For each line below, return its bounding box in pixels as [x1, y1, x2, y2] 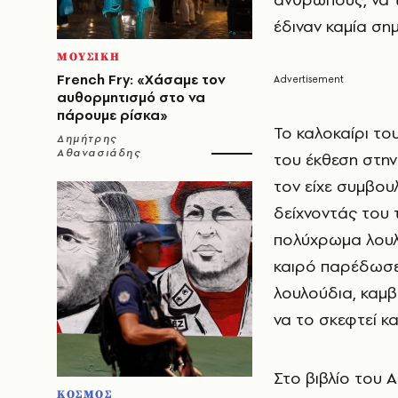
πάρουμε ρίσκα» [57, 106, 168, 124]
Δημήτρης [57, 131, 117, 146]
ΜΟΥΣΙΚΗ [57, 50, 121, 64]
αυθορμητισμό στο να [57, 88, 205, 107]
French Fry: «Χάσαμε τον [57, 70, 226, 89]
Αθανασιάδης [57, 146, 141, 160]
